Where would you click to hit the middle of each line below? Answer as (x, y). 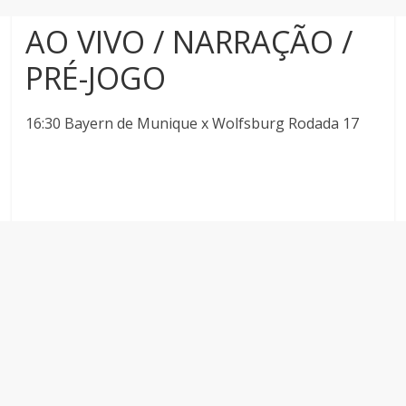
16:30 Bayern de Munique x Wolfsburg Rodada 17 (193, 123)
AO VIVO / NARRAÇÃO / (189, 42)
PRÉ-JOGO (96, 78)
